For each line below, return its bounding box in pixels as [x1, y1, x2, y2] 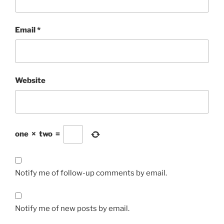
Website [15, 75, 45, 85]
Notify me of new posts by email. [15, 203, 129, 213]
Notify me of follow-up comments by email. [15, 168, 167, 178]
